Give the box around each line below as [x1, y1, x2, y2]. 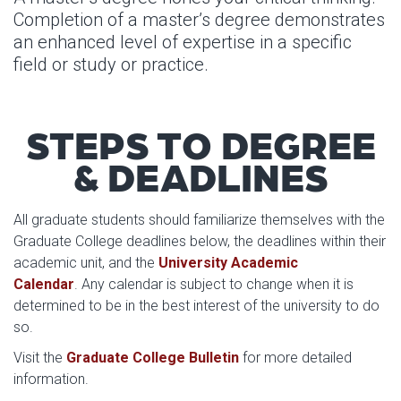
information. [13, 371, 89, 388]
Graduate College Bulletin [66, 349, 239, 366]
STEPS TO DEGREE [25, 118, 376, 168]
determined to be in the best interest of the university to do [13, 297, 380, 314]
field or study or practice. [13, 54, 213, 75]
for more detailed [239, 349, 352, 366]
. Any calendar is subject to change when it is [74, 276, 354, 293]
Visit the [13, 349, 66, 366]
